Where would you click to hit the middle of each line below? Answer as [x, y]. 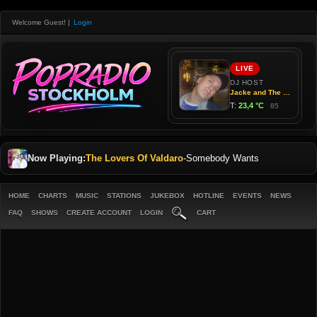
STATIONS [124, 196]
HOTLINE [209, 196]
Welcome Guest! [39, 22]
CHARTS [53, 196]
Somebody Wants [223, 158]
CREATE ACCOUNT [99, 213]
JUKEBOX [167, 196]
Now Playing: [57, 158]
